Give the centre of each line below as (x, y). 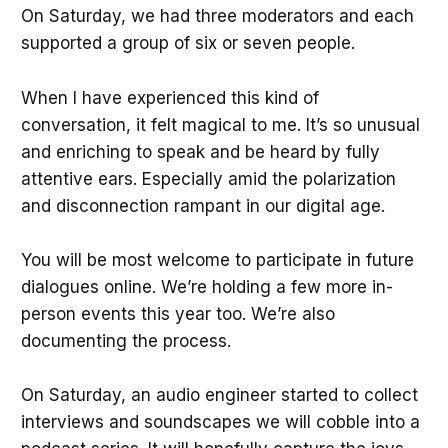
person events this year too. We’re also (177, 313)
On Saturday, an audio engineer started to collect (219, 394)
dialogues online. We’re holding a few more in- (206, 286)
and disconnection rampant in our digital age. (202, 205)
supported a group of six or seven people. (190, 43)
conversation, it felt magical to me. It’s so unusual (220, 124)
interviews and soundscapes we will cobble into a (220, 421)
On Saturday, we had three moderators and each (217, 16)
